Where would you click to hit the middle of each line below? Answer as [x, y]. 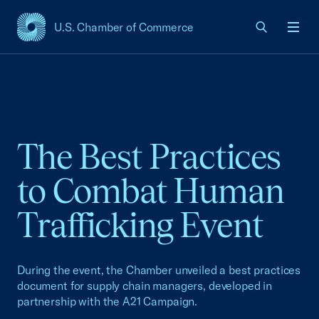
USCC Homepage [62, 35]
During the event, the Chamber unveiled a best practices [159, 270]
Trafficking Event [140, 225]
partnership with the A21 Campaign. [108, 301]
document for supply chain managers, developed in [145, 286]
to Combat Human [151, 191]
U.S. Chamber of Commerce [124, 27]
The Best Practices [149, 157]
